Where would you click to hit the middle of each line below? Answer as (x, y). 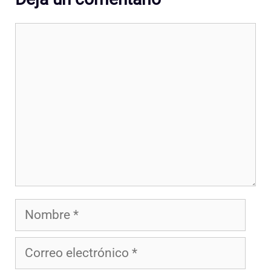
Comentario (47, 32)
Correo (34, 247)
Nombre (37, 208)
